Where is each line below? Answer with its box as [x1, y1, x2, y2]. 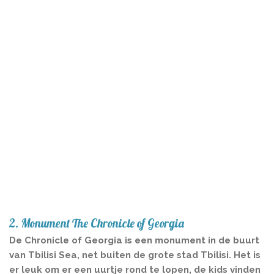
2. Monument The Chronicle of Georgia [9, 215, 184, 231]
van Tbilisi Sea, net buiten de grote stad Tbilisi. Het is [9, 249, 261, 261]
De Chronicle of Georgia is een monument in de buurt [9, 234, 259, 246]
